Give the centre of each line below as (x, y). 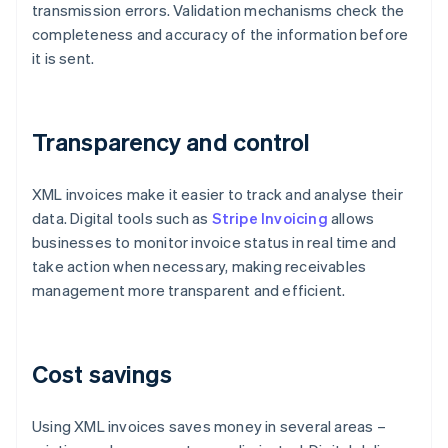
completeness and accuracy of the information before (220, 34)
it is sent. (63, 58)
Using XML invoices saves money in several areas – (209, 426)
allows (351, 218)
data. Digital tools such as (122, 218)
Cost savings (102, 374)
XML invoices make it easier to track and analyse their (217, 194)
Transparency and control (171, 142)
